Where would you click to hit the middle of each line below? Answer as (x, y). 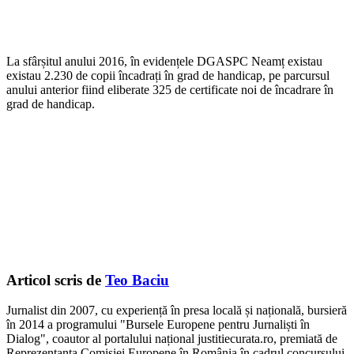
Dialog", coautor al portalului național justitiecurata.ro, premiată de (172, 339)
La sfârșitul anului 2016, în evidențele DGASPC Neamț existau (164, 61)
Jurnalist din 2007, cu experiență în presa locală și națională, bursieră (177, 311)
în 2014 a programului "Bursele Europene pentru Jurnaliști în (158, 325)
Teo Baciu (137, 280)
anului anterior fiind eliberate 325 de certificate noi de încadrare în (170, 89)
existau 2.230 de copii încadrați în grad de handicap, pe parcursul (168, 75)
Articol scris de (56, 280)
